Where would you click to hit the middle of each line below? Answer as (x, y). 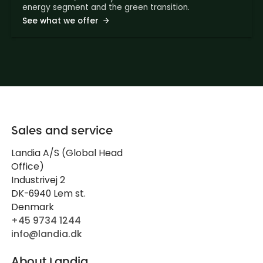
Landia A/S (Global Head (67, 153)
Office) (27, 166)
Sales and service (62, 130)
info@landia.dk (46, 234)
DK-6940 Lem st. (48, 193)
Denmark (32, 207)
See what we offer (60, 21)
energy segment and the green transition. (106, 7)
